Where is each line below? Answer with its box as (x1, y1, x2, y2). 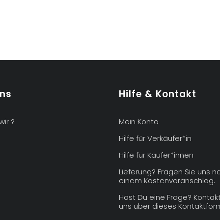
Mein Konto (119, 116, 159, 127)
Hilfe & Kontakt (119, 87, 197, 101)
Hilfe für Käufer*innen (119, 149, 194, 160)
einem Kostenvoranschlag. (119, 175, 216, 186)
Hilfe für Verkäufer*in (119, 133, 192, 143)
